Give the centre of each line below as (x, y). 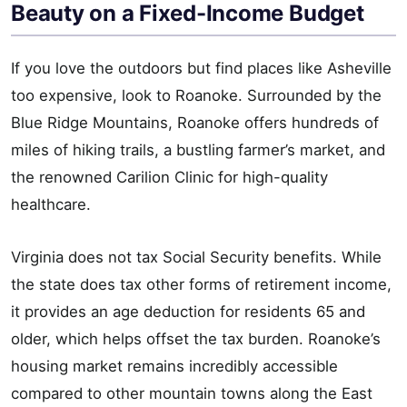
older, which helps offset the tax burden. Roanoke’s (196, 339)
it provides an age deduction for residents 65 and (188, 312)
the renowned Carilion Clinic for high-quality (169, 178)
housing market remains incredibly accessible (174, 367)
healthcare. (51, 205)
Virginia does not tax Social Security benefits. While (196, 258)
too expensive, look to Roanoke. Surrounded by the (196, 96)
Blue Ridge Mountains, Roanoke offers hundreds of (195, 123)
